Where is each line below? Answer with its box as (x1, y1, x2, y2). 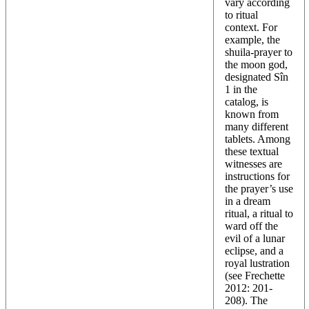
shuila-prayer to (225, 46, 292, 58)
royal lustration (225, 257, 290, 269)
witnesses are (225, 157, 282, 170)
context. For (225, 21, 277, 33)
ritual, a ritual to (225, 207, 293, 219)
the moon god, (225, 58, 288, 70)
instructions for (225, 170, 290, 182)
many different (225, 120, 288, 132)
